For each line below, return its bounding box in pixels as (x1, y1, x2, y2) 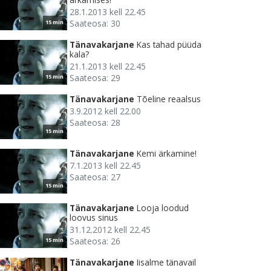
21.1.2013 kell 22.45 (70, 60, 146, 73)
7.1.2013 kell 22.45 (70, 160, 141, 172)
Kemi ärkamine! (137, 148, 197, 160)
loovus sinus (70, 212, 118, 224)
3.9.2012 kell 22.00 (70, 105, 141, 117)
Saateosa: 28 (70, 117, 120, 129)
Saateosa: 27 (70, 171, 120, 183)
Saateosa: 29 (70, 72, 120, 84)
